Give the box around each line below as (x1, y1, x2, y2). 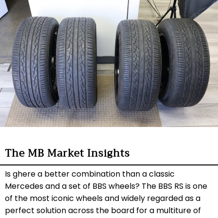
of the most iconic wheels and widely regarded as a (5, 192, 200, 204)
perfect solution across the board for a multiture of (5, 204, 201, 216)
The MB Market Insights (5, 144, 130, 162)
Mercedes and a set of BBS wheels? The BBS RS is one (5, 180, 207, 192)
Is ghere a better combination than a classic (5, 168, 175, 180)
